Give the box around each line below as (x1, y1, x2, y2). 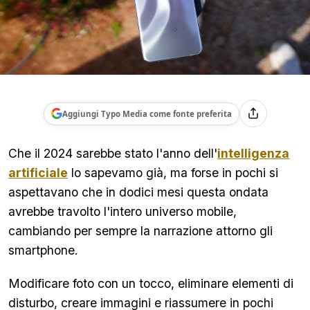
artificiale (8, 165, 68, 180)
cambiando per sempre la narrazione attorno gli (8, 224, 273, 238)
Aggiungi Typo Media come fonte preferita (62, 108, 232, 119)
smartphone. (8, 243, 82, 257)
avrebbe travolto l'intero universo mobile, (8, 204, 237, 219)
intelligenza (217, 146, 289, 161)
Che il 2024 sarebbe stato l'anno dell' (8, 146, 217, 161)
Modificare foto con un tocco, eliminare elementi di (8, 276, 293, 291)
